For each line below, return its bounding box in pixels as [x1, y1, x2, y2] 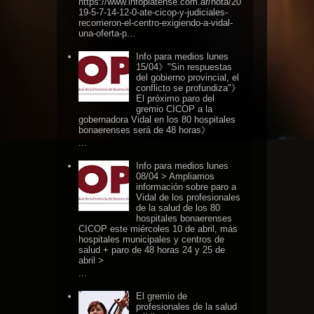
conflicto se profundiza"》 [136, 83, 241, 94]
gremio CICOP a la [136, 104, 213, 115]
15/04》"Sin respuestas [136, 62, 233, 73]
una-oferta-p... [78, 27, 136, 39]
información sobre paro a [136, 181, 237, 192]
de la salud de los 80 [136, 202, 221, 213]
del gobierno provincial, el [136, 72, 240, 83]
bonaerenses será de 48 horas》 [78, 125, 211, 136]
